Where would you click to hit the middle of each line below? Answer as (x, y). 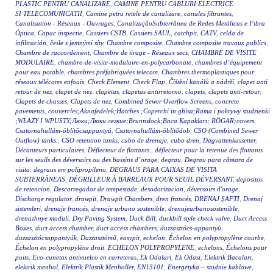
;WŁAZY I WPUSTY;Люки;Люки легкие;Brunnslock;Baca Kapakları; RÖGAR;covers (135, 121)
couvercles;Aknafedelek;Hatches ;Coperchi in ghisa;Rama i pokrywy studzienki (159, 111)
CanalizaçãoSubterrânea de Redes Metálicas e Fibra (191, 23)
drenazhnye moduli (42, 218)
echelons (210, 248)
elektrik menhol (37, 267)
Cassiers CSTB (106, 33)
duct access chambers (126, 228)
